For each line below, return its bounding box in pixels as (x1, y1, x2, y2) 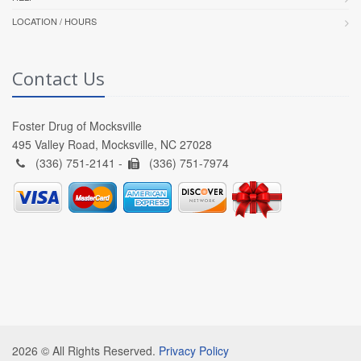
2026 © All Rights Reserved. (12, 342, 159, 359)
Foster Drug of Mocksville (12, 117, 142, 134)
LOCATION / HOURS (12, 14, 97, 27)
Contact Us (12, 65, 105, 90)
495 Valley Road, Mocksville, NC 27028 (12, 135, 212, 152)
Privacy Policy (159, 342, 229, 359)
